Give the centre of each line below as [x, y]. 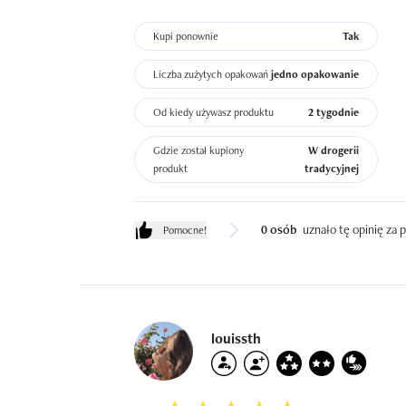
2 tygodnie [334, 112]
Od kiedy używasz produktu [213, 112]
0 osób [279, 229]
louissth [236, 338]
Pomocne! [185, 230]
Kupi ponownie [186, 36]
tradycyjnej [332, 169]
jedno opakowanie [315, 74]
